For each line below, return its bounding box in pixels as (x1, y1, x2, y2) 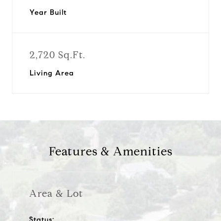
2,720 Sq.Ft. (30, 49, 85, 61)
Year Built (30, 8, 67, 17)
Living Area (30, 69, 74, 77)
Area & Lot (29, 187, 83, 200)
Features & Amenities (48, 144, 173, 159)
